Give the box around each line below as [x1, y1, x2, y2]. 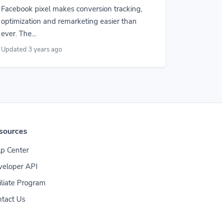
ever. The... [1, 29, 36, 39]
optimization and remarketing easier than [1, 16, 137, 26]
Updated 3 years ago [1, 45, 62, 54]
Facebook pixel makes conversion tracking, [1, 4, 142, 14]
